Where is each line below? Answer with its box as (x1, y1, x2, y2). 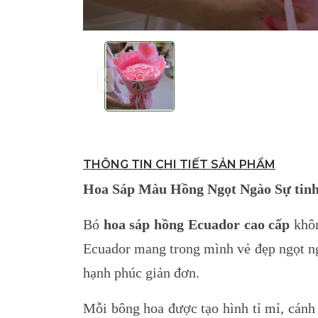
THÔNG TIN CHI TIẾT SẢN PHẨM (83, 157, 275, 171)
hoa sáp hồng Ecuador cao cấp (103, 216, 290, 232)
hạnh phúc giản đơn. (83, 264, 199, 280)
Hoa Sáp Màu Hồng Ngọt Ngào (83, 180, 275, 197)
